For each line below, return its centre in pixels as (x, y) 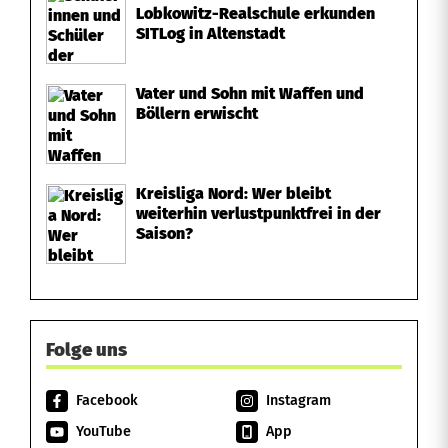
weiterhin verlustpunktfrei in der (258, 213)
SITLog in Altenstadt (210, 33)
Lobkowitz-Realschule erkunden (255, 13)
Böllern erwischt (197, 113)
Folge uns (86, 350)
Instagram (298, 400)
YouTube (103, 431)
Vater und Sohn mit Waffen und (250, 93)
